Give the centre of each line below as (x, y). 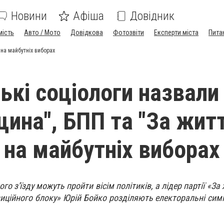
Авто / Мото (42, 32)
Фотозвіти (128, 32)
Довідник (152, 16)
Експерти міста (176, 32)
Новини (29, 16)
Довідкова (87, 32)
